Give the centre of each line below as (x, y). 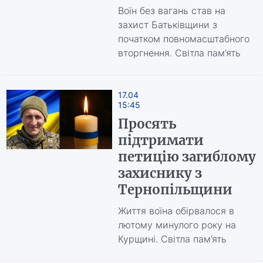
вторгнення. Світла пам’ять (179, 53)
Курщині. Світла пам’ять (172, 239)
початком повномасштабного (183, 39)
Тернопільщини (175, 190)
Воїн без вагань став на (171, 11)
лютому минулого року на (177, 225)
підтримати (161, 140)
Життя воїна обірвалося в (176, 211)
